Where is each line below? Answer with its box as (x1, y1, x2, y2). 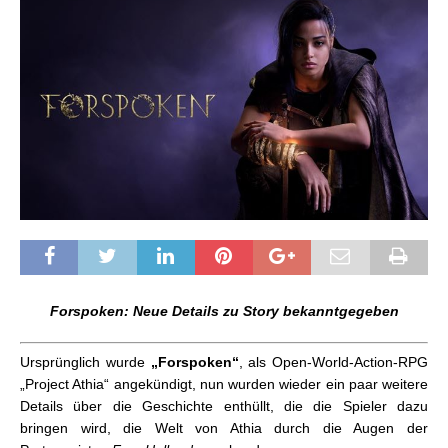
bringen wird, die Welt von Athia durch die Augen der (20, 419, 428, 436)
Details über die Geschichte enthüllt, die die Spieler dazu (20, 397, 428, 414)
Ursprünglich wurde (20, 353, 151, 370)
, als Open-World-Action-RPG (238, 353, 428, 370)
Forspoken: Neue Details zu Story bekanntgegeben (49, 302, 399, 319)
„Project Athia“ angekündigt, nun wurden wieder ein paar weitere (20, 375, 428, 392)
